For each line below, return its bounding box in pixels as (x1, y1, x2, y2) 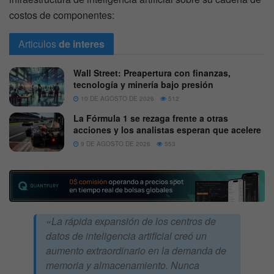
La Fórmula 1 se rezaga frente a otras (73, 111, 228, 124)
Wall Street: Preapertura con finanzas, (73, 66, 231, 79)
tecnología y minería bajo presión (73, 78, 213, 91)
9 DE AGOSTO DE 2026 (79, 139, 150, 148)
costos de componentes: (9, 7, 114, 22)
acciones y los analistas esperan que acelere (73, 123, 261, 136)
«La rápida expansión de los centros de (46, 214, 216, 228)
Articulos (18, 36, 56, 51)
